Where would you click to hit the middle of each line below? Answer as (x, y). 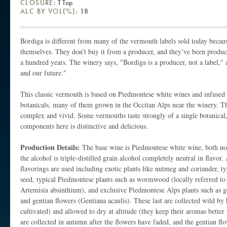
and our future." (43, 72)
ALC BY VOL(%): (49, 11)
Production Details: (51, 147)
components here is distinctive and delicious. (84, 126)
